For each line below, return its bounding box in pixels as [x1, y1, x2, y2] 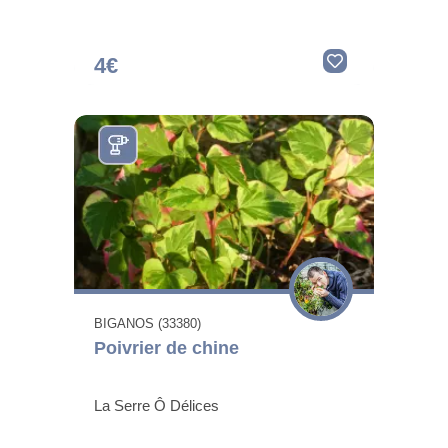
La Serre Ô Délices [94, 396, 219, 414]
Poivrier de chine [94, 337, 239, 358]
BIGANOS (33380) [94, 315, 201, 331]
